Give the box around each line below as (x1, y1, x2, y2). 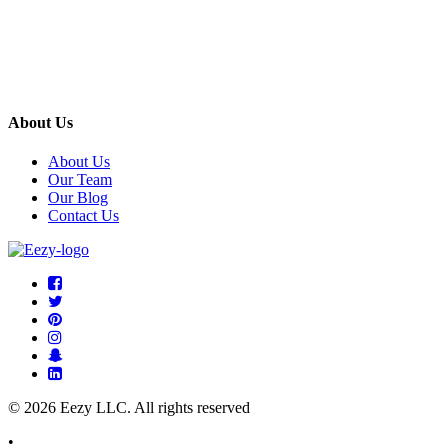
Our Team (48, 171, 112, 189)
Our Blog (48, 189, 108, 207)
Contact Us (48, 207, 119, 225)
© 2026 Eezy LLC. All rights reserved (8, 399, 250, 417)
